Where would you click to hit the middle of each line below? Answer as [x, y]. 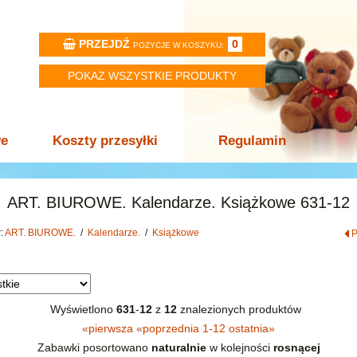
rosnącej [296, 347]
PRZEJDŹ [104, 43]
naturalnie [178, 347]
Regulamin [252, 141]
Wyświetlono [83, 309]
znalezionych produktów [242, 309]
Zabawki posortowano [94, 347]
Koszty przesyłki [105, 141]
